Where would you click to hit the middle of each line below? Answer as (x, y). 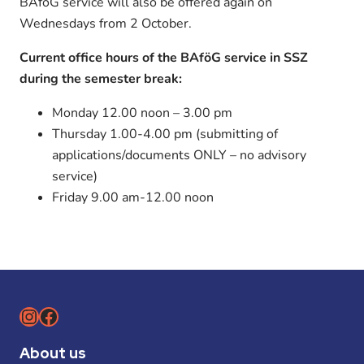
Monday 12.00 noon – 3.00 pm (142, 113)
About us (53, 353)
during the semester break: (101, 78)
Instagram (63, 316)
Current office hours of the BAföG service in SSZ (164, 57)
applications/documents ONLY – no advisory (179, 155)
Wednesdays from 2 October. (106, 23)
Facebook (80, 316)
